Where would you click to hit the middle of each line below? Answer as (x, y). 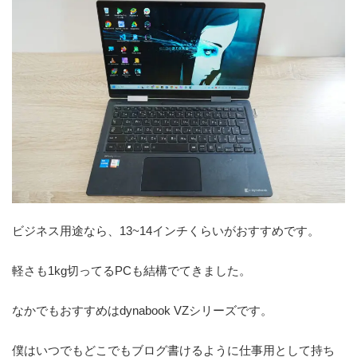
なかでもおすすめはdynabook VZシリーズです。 (142, 310)
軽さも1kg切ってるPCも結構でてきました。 (131, 270)
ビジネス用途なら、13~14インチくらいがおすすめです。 (166, 230)
